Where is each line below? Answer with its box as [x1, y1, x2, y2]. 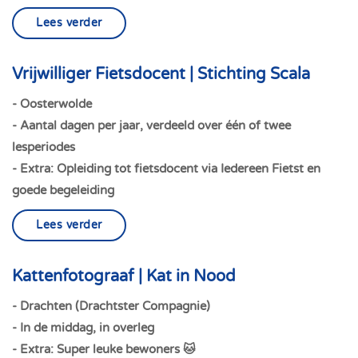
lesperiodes [12, 140, 75, 154]
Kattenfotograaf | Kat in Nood [12, 267, 236, 286]
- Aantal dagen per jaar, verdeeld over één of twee [12, 118, 291, 133]
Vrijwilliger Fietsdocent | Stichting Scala [12, 65, 310, 84]
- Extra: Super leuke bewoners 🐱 [12, 342, 196, 356]
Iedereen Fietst [221, 161, 304, 176]
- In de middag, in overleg [12, 320, 157, 335]
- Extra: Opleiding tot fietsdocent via [12, 161, 221, 176]
